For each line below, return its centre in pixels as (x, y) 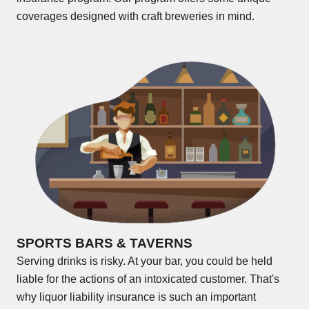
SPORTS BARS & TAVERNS (104, 243)
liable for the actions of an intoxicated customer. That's (148, 279)
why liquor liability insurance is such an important (136, 297)
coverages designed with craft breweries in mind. (136, 16)
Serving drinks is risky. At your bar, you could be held (144, 261)
